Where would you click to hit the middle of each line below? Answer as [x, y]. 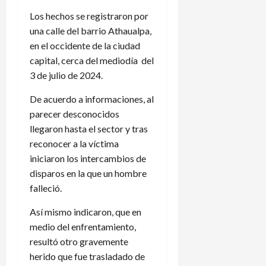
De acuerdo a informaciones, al [92, 99]
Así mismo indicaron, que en [85, 211]
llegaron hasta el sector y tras [89, 128]
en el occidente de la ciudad [85, 45]
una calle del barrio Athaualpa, [91, 30]
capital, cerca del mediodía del [92, 60]
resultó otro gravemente [79, 241]
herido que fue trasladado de [87, 256]
